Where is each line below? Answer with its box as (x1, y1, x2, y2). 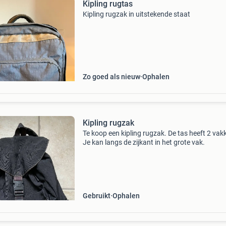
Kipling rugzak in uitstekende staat (82, 10, 190, 18)
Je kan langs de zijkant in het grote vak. (82, 138, 205, 146)
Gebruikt (82, 192, 110, 200)
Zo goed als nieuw (82, 73, 140, 81)
